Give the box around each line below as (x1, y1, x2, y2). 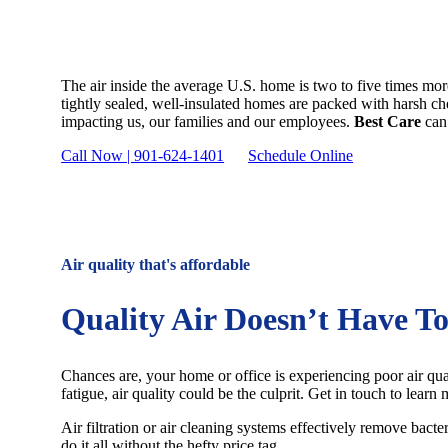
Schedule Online (248, 147, 354, 165)
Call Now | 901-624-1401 (61, 147, 225, 165)
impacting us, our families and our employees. (61, 113, 355, 131)
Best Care (354, 113, 422, 131)
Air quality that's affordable (61, 255, 251, 273)
